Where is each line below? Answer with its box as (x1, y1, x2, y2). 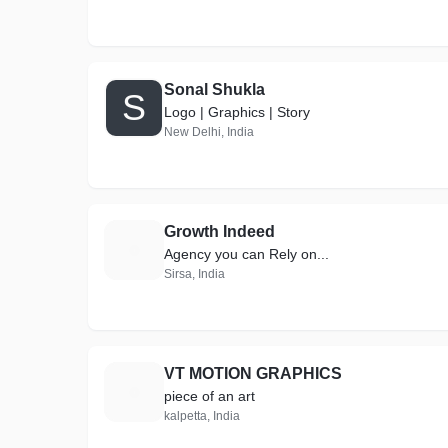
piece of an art (164, 388, 255, 404)
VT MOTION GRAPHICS (164, 365, 342, 382)
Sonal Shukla (164, 81, 265, 98)
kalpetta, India (164, 409, 240, 423)
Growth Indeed (164, 223, 275, 240)
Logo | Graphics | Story (164, 104, 310, 120)
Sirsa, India (164, 267, 225, 281)
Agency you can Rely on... (164, 246, 329, 262)
